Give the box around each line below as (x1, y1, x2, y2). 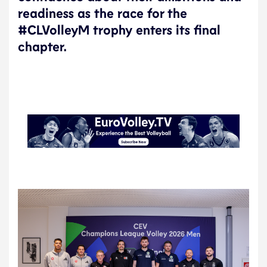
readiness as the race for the (18, 5, 187, 20)
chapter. (18, 38, 66, 54)
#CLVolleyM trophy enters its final (18, 21, 221, 37)
